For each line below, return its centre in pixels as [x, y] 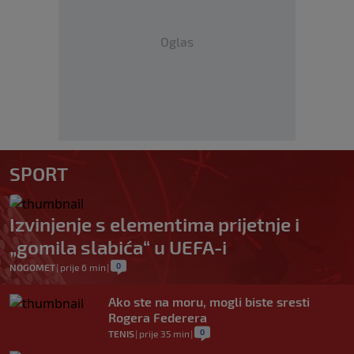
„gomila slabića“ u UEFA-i [118, 247]
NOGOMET [32, 267]
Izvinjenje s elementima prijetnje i [154, 224]
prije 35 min [164, 333]
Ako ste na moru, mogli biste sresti [209, 301]
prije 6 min [83, 267]
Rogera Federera [158, 317]
